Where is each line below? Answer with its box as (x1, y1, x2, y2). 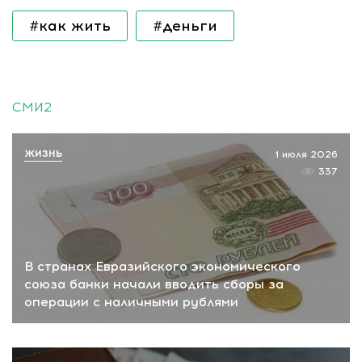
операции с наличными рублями (24, 293, 238, 309)
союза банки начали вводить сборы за (24, 276, 284, 292)
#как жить (29, 17, 111, 35)
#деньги (153, 17, 217, 35)
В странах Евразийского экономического (24, 258, 301, 274)
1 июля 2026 (275, 149, 338, 160)
